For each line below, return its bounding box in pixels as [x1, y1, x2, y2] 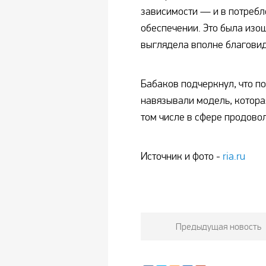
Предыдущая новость [176, 221, 262, 233]
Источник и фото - [141, 150, 223, 163]
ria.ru [223, 150, 245, 163]
